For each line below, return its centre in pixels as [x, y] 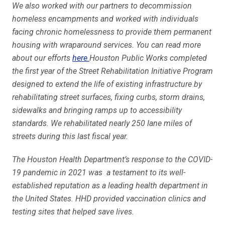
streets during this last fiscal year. [70, 136]
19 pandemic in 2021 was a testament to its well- [99, 173]
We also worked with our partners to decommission [102, 6]
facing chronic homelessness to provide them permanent [112, 32]
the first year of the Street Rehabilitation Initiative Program [113, 71]
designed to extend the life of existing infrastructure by [107, 84]
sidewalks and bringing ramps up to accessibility [97, 110]
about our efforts [42, 58]
